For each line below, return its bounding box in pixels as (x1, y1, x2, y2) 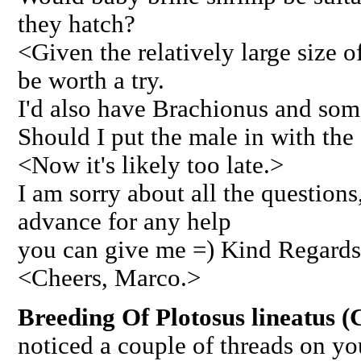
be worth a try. (18, 65, 164, 94)
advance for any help (18, 206, 231, 235)
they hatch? (18, 9, 135, 38)
